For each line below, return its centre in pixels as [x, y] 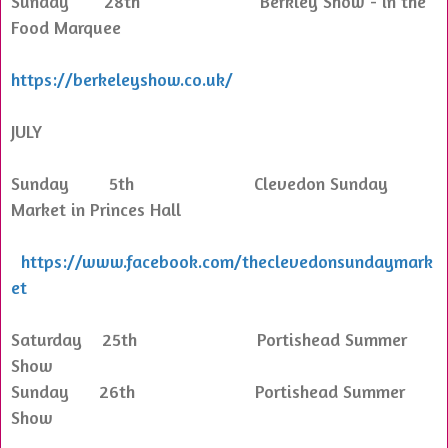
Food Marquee [66, 26]
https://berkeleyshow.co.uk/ [122, 78]
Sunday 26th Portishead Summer [208, 390]
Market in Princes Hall [96, 208]
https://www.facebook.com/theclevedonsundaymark [227, 260]
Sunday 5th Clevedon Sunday [199, 182]
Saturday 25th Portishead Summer [209, 338]
